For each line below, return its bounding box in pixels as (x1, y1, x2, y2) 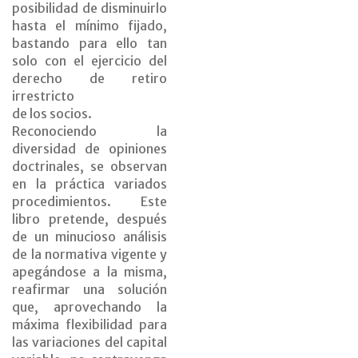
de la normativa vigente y (12, 246, 167, 263)
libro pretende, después (12, 211, 167, 228)
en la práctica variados (12, 176, 167, 193)
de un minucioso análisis (12, 229, 167, 245)
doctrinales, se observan (12, 158, 167, 175)
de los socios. (12, 105, 92, 122)
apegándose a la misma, (12, 264, 167, 280)
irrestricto (12, 88, 74, 105)
